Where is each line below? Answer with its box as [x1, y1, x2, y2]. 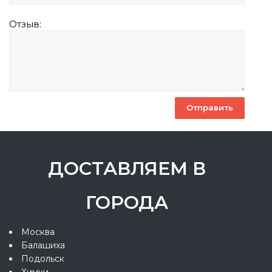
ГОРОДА [86, 191, 168, 214]
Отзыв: [9, 18, 41, 30]
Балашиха [21, 239, 65, 251]
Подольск [21, 253, 64, 264]
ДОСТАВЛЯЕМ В [48, 157, 206, 180]
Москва [21, 226, 55, 237]
